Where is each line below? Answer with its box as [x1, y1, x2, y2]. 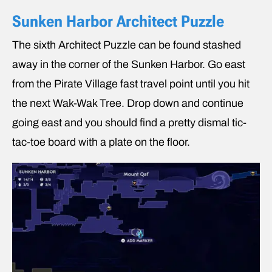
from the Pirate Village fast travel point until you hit [12, 77, 250, 90]
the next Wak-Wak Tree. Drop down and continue [12, 97, 243, 109]
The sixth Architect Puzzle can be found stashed [12, 38, 241, 51]
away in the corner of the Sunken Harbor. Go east [12, 58, 245, 70]
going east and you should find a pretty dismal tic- [12, 116, 246, 129]
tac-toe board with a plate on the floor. [12, 135, 190, 148]
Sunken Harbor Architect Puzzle [12, 12, 224, 30]
